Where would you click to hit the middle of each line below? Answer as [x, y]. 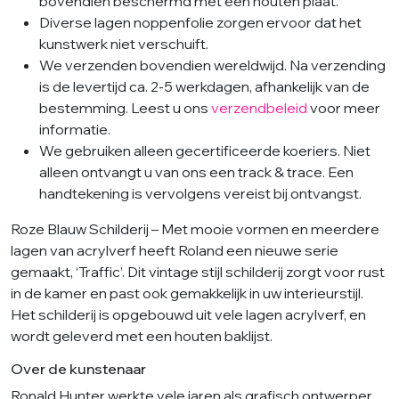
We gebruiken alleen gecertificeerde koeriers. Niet [205, 150]
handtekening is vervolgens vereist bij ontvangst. [200, 193]
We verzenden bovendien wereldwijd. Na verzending [212, 65]
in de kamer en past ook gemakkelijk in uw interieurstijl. [187, 293]
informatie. [75, 129]
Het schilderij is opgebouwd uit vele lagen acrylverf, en [188, 314]
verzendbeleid [259, 107]
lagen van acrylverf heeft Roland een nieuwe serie [175, 250]
